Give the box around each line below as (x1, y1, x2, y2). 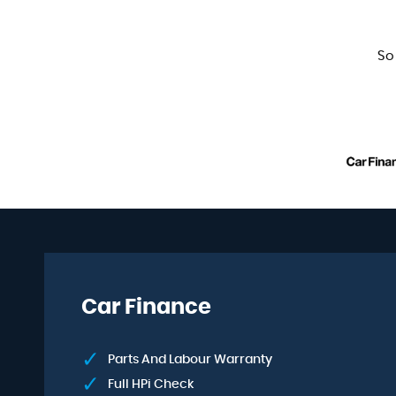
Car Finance (81, 297, 211, 318)
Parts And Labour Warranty (108, 354, 272, 366)
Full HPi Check (108, 378, 194, 391)
